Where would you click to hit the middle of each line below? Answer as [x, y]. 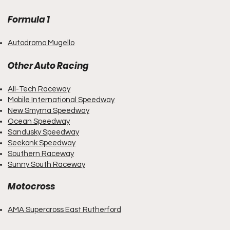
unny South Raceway [49, 165]
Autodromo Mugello [41, 43]
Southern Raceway [41, 154]
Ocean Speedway [39, 121]
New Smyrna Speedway [49, 111]
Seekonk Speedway [42, 143]
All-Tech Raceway [39, 89]
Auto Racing [62, 66]
